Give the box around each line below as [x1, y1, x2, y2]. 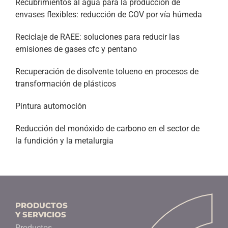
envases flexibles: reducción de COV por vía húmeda [15, 9, 202, 19]
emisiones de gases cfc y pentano [15, 44, 137, 54]
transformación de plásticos [15, 78, 116, 89]
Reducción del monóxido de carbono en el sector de [15, 123, 199, 133]
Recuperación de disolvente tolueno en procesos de [15, 66, 198, 76]
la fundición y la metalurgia [15, 135, 113, 146]
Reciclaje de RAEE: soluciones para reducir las [15, 32, 180, 42]
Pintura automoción [15, 101, 87, 111]
